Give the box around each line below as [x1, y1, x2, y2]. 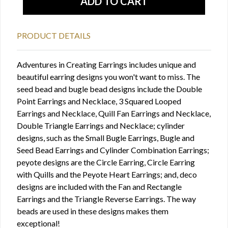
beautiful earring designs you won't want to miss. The [17, 72, 200, 81]
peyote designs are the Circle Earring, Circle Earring [17, 157, 195, 167]
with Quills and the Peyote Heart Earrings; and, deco [17, 169, 197, 179]
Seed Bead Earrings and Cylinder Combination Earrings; [17, 145, 209, 155]
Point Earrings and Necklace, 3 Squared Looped [17, 96, 181, 106]
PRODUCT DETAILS [17, 31, 91, 40]
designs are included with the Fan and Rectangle [17, 182, 182, 191]
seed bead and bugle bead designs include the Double [17, 84, 202, 94]
